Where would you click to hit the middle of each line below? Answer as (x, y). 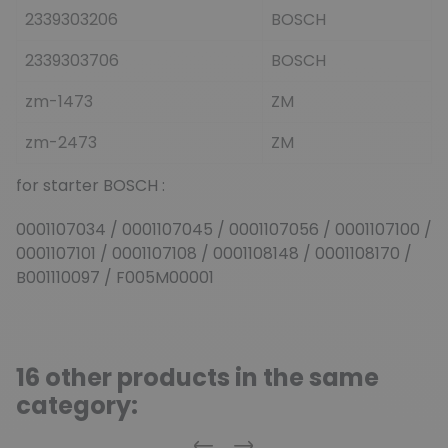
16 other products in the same (197, 377)
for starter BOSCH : (92, 185)
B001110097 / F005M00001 (115, 277)
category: (77, 405)
